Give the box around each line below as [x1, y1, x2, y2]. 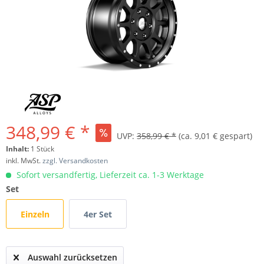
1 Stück [31, 143, 54, 154]
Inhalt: [6, 143, 31, 154]
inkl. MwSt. [6, 155, 42, 166]
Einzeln [20, 208, 49, 220]
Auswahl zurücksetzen [28, 251, 117, 263]
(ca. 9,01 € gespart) [176, 130, 252, 141]
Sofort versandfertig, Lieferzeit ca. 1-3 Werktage [14, 169, 204, 180]
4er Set [84, 208, 113, 220]
